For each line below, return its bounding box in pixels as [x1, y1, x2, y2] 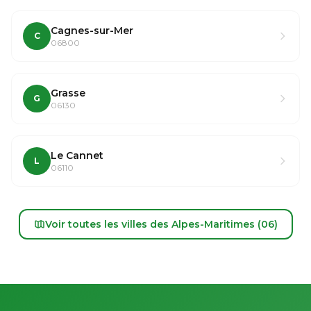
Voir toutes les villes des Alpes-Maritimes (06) [44, 218, 278, 230]
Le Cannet [51, 149, 103, 162]
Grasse [51, 87, 85, 99]
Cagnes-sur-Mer [51, 24, 133, 37]
